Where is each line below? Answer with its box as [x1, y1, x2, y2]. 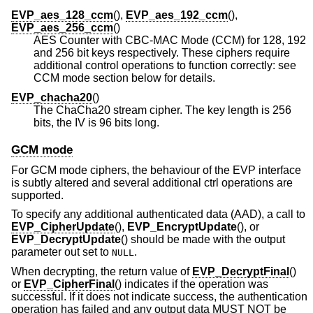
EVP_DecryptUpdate [11, 233, 121, 246]
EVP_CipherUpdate [11, 221, 115, 233]
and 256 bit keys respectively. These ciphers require [34, 47, 117, 59]
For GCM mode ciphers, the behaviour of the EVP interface [11, 163, 301, 176]
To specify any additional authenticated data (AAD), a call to [11, 208, 305, 221]
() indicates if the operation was [115, 278, 268, 291]
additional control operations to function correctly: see [34, 59, 189, 71]
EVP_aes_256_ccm [11, 22, 113, 34]
